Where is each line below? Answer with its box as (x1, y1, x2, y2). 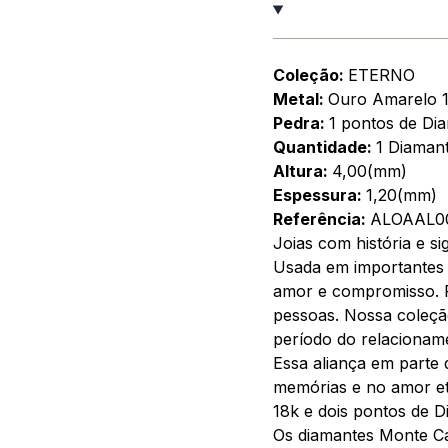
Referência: (272, 209, 370, 229)
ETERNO (347, 65, 415, 85)
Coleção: (272, 65, 348, 85)
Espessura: (272, 185, 366, 205)
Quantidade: (272, 137, 376, 157)
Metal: (272, 89, 328, 109)
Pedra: (272, 113, 329, 133)
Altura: (272, 161, 332, 181)
